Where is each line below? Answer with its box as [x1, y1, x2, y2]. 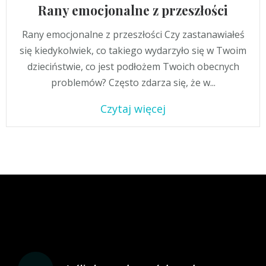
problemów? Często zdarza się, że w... [50, 75, 216, 89]
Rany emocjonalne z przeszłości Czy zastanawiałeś [21, 27, 245, 41]
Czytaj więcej [100, 101, 166, 116]
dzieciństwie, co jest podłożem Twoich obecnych [27, 59, 239, 73]
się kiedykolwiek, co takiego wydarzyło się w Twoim [20, 43, 246, 57]
